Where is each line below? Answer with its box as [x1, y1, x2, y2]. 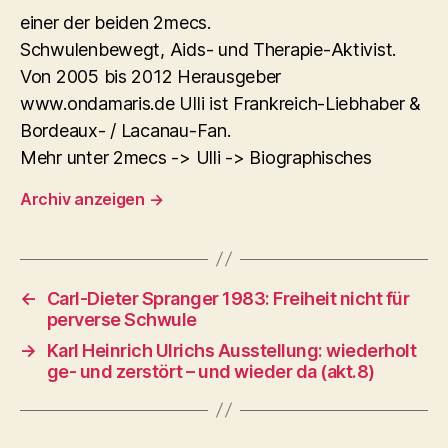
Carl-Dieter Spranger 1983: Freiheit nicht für [46, 287, 410, 309]
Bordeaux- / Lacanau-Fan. [20, 119, 231, 141]
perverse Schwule [46, 308, 197, 330]
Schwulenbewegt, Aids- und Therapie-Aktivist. [20, 38, 397, 60]
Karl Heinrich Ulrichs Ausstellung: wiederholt [46, 339, 417, 361]
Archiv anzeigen [20, 188, 149, 209]
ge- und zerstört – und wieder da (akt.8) [46, 360, 375, 382]
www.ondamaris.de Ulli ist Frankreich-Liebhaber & [20, 92, 422, 114]
